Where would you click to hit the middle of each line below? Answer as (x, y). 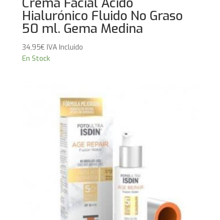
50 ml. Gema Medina (82, 29)
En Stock (36, 59)
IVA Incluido (65, 48)
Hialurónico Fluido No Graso (102, 16)
